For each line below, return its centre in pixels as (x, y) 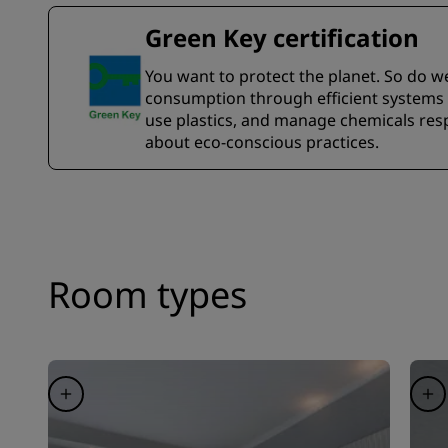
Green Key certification (282, 37)
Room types (147, 294)
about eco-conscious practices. (262, 142)
